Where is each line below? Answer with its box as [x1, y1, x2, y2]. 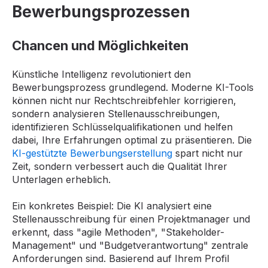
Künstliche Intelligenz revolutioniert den [12, 68, 191, 80]
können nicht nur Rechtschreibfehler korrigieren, [12, 94, 236, 106]
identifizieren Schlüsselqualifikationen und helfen [12, 120, 233, 133]
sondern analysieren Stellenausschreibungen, [12, 107, 220, 120]
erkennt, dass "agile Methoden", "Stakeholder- [12, 226, 224, 239]
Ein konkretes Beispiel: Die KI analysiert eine [12, 200, 212, 212]
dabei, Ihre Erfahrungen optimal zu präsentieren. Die [12, 133, 252, 146]
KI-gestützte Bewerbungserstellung [12, 147, 172, 159]
